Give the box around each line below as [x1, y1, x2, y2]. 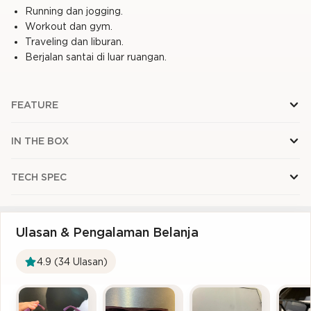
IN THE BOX [11, 135, 69, 146]
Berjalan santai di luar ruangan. [25, 51, 167, 62]
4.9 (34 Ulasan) [36, 256, 108, 267]
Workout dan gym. [25, 21, 112, 31]
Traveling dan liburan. [25, 36, 124, 47]
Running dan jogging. [25, 6, 123, 16]
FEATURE [11, 99, 58, 110]
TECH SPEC [11, 171, 67, 182]
